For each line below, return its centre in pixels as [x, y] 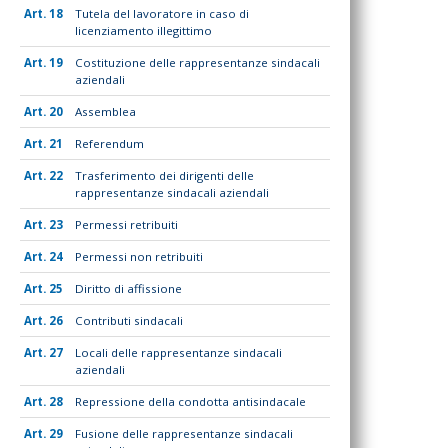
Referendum [110, 143]
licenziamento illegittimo [144, 30]
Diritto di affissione [129, 288]
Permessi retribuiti [127, 224]
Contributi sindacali [129, 320]
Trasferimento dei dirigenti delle [165, 175]
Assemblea [106, 111]
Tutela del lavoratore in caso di [162, 13]
